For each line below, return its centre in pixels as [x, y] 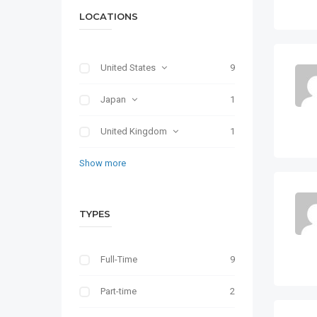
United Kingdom [134, 131]
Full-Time [119, 259]
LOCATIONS [109, 16]
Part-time [119, 291]
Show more [103, 163]
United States [128, 68]
